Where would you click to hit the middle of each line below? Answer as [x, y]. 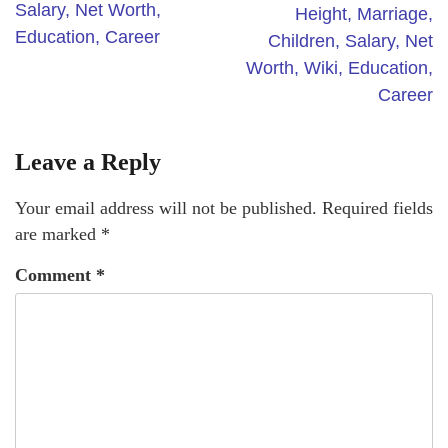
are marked [58, 234]
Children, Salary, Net [350, 41]
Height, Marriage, [364, 14]
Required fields [377, 208]
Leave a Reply [88, 162]
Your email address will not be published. [166, 208]
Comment [55, 275]
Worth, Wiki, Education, [339, 68]
